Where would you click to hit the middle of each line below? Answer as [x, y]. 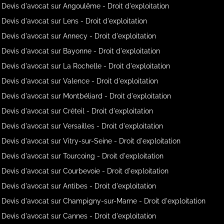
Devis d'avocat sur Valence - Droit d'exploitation [80, 81]
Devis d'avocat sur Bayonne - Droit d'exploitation [81, 51]
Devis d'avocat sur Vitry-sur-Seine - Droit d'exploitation [91, 141]
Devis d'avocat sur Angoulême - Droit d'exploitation [85, 6]
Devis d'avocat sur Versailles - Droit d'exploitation [82, 126]
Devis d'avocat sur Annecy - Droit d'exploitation [79, 36]
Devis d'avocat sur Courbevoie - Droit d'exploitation [85, 171]
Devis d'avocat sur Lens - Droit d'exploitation [74, 21]
